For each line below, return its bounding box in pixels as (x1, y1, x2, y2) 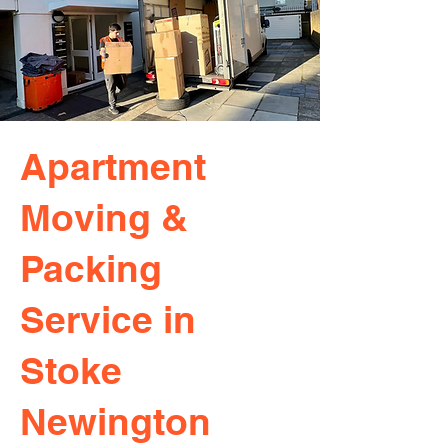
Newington (20, 399, 211, 443)
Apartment (20, 144, 206, 188)
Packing (20, 246, 162, 290)
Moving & (20, 195, 188, 239)
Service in (20, 297, 196, 341)
